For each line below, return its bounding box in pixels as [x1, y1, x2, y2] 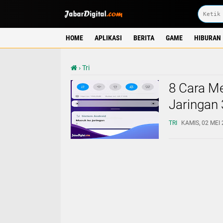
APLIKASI [95, 34, 122, 42]
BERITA [133, 34, 154, 42]
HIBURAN [194, 34, 221, 42]
